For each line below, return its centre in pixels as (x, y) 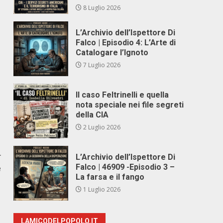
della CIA (92, 115)
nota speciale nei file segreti (130, 105)
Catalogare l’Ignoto (112, 53)
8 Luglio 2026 (101, 8)
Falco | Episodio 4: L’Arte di (126, 43)
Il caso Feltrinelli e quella (122, 95)
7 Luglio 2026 (101, 65)
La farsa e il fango (110, 177)
